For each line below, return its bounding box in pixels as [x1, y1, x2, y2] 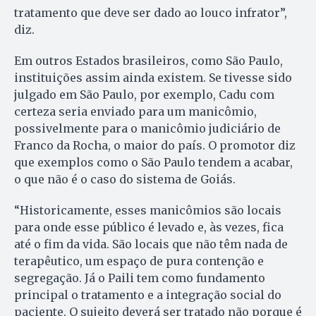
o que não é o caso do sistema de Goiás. [14, 171, 236, 186]
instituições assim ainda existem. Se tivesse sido [14, 70, 292, 85]
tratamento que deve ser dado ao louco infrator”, [14, 5, 287, 20]
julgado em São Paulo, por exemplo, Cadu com [14, 87, 274, 102]
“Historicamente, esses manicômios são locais [14, 202, 281, 217]
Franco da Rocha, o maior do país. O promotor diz [14, 138, 296, 152]
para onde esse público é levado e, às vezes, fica [14, 219, 284, 234]
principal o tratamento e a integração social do [14, 287, 281, 302]
